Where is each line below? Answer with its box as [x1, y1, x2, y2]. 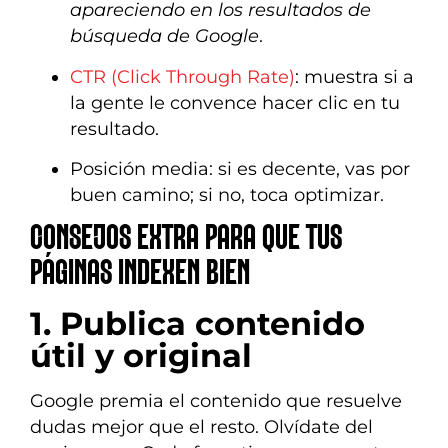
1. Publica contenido [30, 304, 365, 344]
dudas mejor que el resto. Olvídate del [30, 416, 373, 438]
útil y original [30, 336, 252, 376]
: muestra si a [295, 65, 414, 87]
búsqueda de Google [70, 25, 259, 47]
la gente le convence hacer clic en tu [70, 91, 400, 113]
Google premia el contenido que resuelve [30, 390, 402, 412]
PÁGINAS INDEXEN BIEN [30, 257, 250, 292]
